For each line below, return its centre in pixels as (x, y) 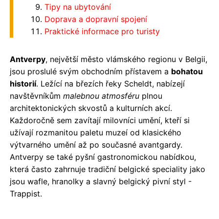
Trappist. (26, 193)
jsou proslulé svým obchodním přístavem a (90, 71)
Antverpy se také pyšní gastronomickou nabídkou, (103, 157)
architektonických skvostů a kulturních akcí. (91, 108)
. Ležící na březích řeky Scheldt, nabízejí (110, 83)
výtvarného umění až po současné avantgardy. (96, 144)
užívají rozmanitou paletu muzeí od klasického (96, 132)
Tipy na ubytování (78, 7)
